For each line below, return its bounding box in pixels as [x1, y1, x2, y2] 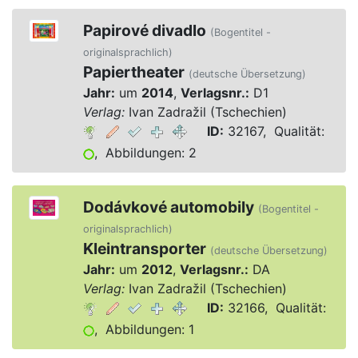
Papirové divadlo [82, 21, 206, 40]
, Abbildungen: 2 [93, 145, 197, 161]
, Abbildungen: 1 [93, 321, 194, 337]
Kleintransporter [82, 239, 206, 258]
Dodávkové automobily [82, 197, 254, 217]
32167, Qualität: [223, 123, 324, 139]
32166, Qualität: [223, 300, 326, 316]
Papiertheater [82, 62, 185, 82]
